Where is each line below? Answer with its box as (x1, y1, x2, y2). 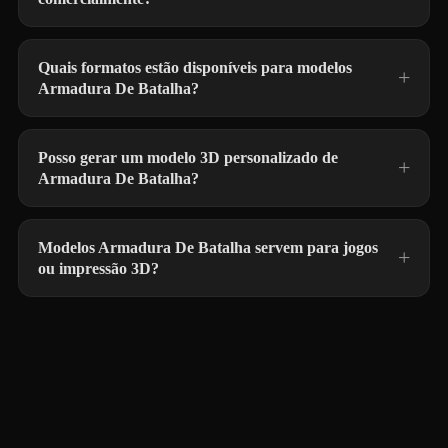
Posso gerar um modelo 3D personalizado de (38, 149, 338, 166)
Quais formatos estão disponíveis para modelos (38, 59, 352, 76)
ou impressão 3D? (38, 260, 159, 277)
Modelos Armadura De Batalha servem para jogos (38, 239, 378, 256)
